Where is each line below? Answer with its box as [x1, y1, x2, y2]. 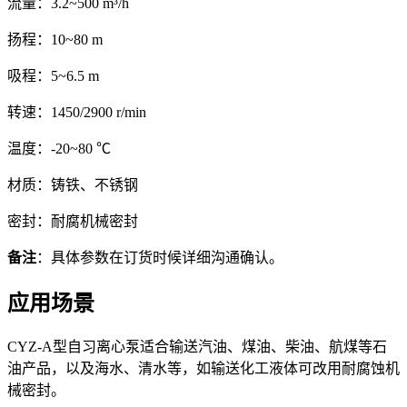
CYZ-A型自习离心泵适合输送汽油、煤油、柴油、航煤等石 [7, 339, 387, 355]
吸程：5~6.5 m [7, 67, 99, 84]
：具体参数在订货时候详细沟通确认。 [36, 249, 283, 265]
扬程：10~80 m [7, 31, 103, 47]
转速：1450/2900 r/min [7, 104, 146, 120]
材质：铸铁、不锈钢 [7, 176, 138, 193]
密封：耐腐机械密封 [7, 213, 138, 229]
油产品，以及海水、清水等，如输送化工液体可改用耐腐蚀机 [7, 361, 400, 377]
